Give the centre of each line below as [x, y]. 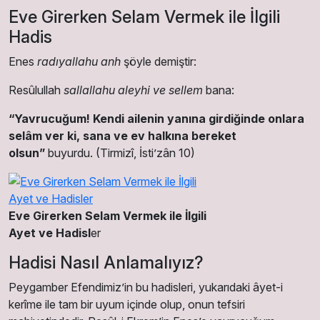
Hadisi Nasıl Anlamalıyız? [106, 262]
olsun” [28, 152]
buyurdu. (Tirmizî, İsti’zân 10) [121, 152]
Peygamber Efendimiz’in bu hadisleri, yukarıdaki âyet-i [146, 287]
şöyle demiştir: [159, 61]
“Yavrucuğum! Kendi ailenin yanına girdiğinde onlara [156, 118]
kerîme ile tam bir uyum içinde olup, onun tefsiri [127, 304]
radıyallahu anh [79, 61]
